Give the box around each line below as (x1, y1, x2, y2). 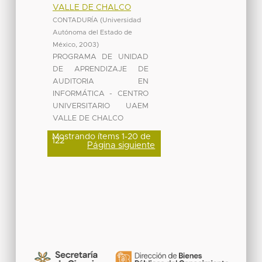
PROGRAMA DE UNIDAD (52, 53, 149, 61)
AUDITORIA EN (52, 77, 149, 85)
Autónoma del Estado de (52, 29, 132, 36)
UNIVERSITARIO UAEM (52, 102, 149, 110)
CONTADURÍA (52, 16, 98, 23)
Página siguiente (87, 140, 156, 150)
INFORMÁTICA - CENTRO (52, 89, 149, 98)
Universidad (102, 16, 141, 23)
